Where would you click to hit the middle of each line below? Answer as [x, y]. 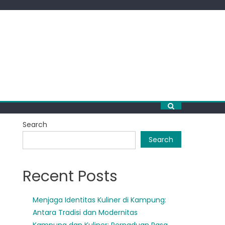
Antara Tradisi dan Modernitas [85, 212]
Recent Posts [70, 176]
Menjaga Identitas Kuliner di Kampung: [100, 200]
